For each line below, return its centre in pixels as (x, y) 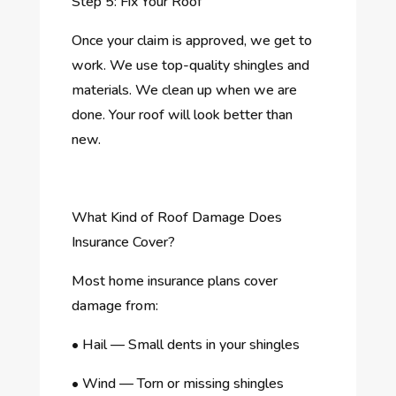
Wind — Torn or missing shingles (183, 383)
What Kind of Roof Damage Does (176, 217)
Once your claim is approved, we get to (191, 40)
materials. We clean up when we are (184, 90)
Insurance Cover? (123, 242)
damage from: (114, 305)
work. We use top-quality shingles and (190, 65)
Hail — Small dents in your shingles (190, 344)
